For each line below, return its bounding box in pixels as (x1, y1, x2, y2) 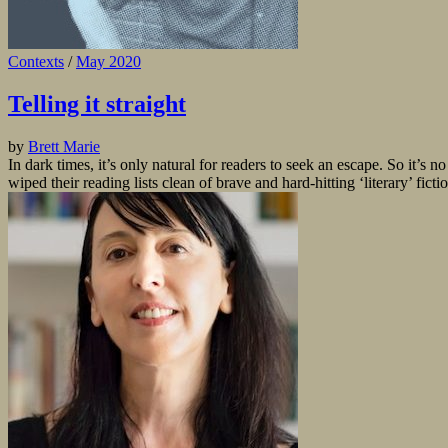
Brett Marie (28, 138, 100, 156)
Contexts (8, 53, 64, 71)
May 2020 (76, 53, 141, 71)
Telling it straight (8, 91, 186, 118)
